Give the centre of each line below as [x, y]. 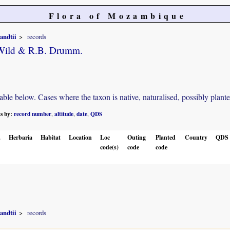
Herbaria [21, 137]
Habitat [51, 137]
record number [33, 113]
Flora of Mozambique [118, 16]
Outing [137, 137]
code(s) [109, 147]
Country [196, 137]
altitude [64, 113]
